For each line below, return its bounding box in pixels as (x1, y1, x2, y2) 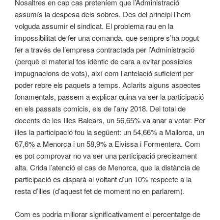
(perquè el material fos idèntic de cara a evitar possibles (15, 56, 192, 67)
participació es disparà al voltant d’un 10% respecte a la (15, 174, 192, 185)
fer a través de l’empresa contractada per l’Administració (15, 44, 194, 55)
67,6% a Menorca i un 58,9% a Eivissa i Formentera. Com (15, 138, 200, 149)
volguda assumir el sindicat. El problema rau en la (15, 21, 173, 31)
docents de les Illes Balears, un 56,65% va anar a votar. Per (15, 115, 205, 126)
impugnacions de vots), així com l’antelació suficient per (15, 68, 193, 79)
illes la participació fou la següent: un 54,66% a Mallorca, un (15, 127, 204, 137)
